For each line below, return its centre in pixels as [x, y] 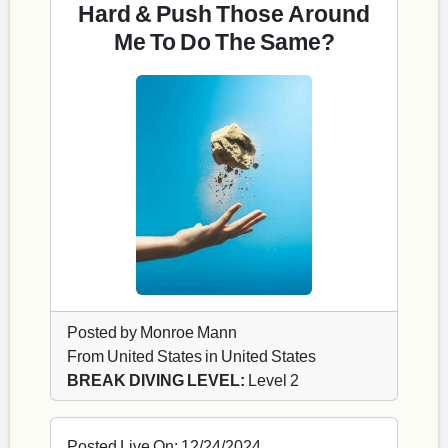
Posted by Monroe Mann [152, 332]
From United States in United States [191, 356]
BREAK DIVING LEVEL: [156, 380]
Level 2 [272, 380]
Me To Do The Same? [224, 41]
